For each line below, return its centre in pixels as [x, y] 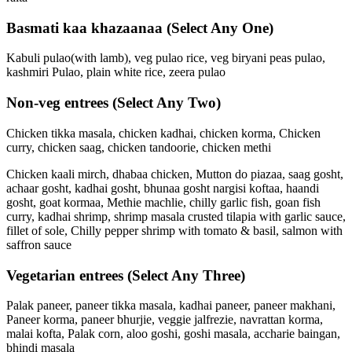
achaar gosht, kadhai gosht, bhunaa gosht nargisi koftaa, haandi [163, 188]
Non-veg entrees [59, 103]
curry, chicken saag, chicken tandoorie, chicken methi [139, 147]
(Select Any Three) [186, 275]
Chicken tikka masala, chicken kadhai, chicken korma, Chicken [163, 133]
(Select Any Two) [167, 103]
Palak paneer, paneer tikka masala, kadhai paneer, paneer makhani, [171, 306]
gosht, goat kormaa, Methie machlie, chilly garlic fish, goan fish [163, 202]
